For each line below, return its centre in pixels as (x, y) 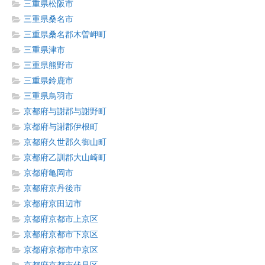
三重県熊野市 (49, 65)
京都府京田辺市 (53, 204)
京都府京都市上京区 (61, 219)
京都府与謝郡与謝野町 (65, 112)
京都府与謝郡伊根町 (61, 127)
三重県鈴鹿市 (49, 81)
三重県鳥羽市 (49, 96)
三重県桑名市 (49, 19)
